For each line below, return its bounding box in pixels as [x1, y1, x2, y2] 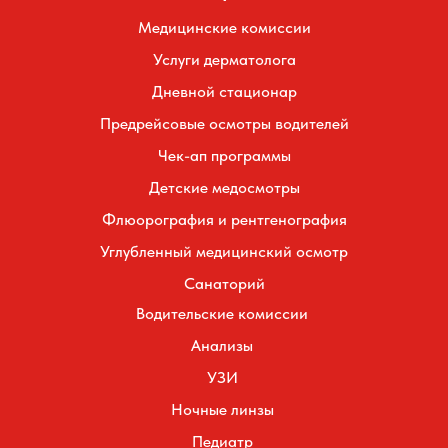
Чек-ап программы [157, 145, 291, 165]
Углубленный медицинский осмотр [100, 241, 348, 261]
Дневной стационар [151, 81, 297, 101]
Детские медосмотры [148, 177, 300, 197]
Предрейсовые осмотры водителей [99, 113, 349, 133]
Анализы [191, 335, 253, 355]
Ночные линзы [170, 399, 274, 419]
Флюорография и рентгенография [101, 209, 347, 229]
